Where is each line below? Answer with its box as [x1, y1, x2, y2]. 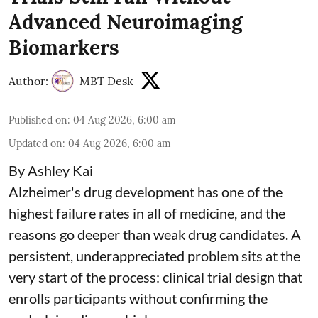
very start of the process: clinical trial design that [9, 268, 302, 285]
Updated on [9, 136, 62, 150]
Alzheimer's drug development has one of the [9, 182, 283, 200]
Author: [9, 73, 48, 88]
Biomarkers [9, 34, 119, 60]
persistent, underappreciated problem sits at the [9, 246, 300, 264]
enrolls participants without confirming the [9, 289, 268, 307]
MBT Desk [79, 73, 133, 88]
